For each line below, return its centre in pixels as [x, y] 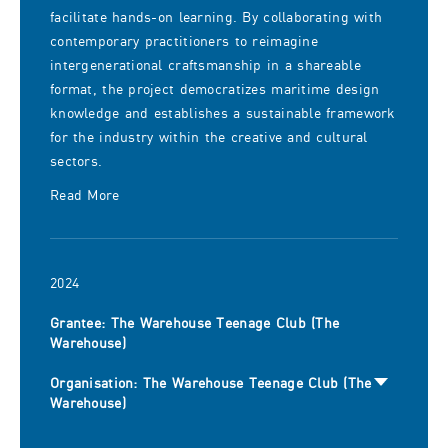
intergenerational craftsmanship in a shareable [205, 65]
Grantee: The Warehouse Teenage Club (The [195, 323]
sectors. [76, 161]
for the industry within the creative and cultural [209, 137]
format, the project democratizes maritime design [215, 89]
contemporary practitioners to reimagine [184, 41]
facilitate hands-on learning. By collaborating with [216, 17]
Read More [85, 195]
